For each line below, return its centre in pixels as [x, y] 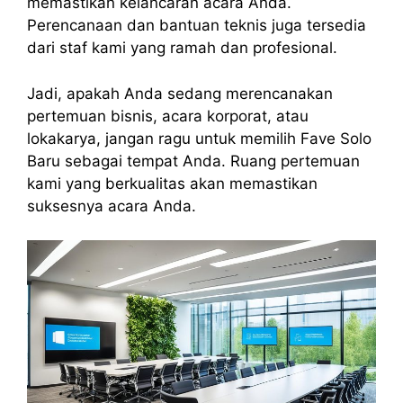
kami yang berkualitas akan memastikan [172, 183]
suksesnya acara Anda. [112, 206]
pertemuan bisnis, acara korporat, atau [168, 116]
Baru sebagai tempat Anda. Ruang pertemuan [193, 161]
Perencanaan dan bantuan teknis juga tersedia [197, 26]
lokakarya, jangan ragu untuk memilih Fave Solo [199, 138]
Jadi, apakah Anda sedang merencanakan [180, 93]
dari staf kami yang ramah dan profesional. [182, 48]
